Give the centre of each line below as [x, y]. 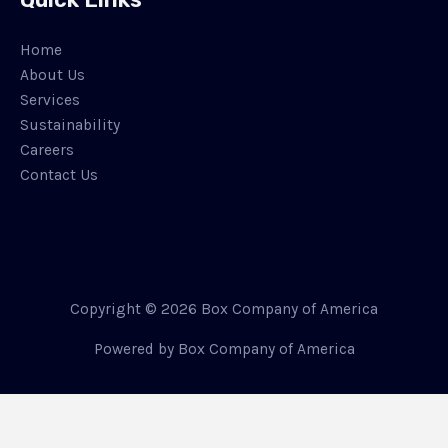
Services [50, 100]
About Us [52, 75]
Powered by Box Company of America [224, 348]
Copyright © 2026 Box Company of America [224, 308]
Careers [47, 150]
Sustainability [70, 125]
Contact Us [59, 175]
